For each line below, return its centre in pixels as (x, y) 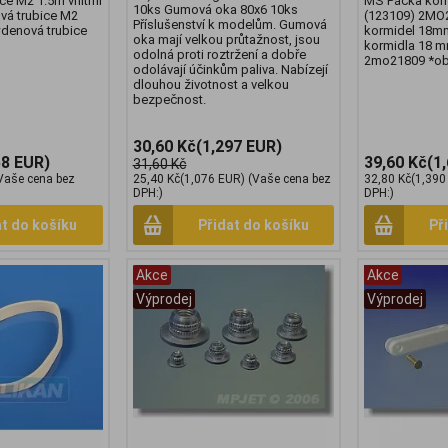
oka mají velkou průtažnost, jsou (226, 40)
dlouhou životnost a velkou (210, 85)
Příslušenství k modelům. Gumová (229, 25)
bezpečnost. (169, 100)
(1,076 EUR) (212, 179)
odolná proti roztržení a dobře (219, 55)
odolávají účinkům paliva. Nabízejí (230, 70)
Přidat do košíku (253, 225)
